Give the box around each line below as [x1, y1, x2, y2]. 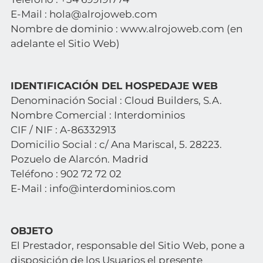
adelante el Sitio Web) [10, 38, 120, 49]
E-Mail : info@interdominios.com [10, 183, 176, 194]
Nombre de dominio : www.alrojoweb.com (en [10, 23, 242, 35]
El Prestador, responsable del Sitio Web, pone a [10, 240, 245, 251]
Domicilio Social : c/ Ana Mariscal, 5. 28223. [10, 139, 222, 150]
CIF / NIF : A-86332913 [10, 124, 116, 136]
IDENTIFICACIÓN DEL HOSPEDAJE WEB [10, 80, 218, 92]
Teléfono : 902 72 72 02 [10, 168, 122, 180]
